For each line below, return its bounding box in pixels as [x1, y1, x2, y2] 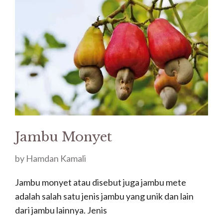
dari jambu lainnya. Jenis [15, 205, 107, 216]
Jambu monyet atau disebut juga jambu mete [15, 177, 186, 188]
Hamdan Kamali [26, 153, 86, 164]
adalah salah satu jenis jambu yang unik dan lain [15, 191, 194, 202]
